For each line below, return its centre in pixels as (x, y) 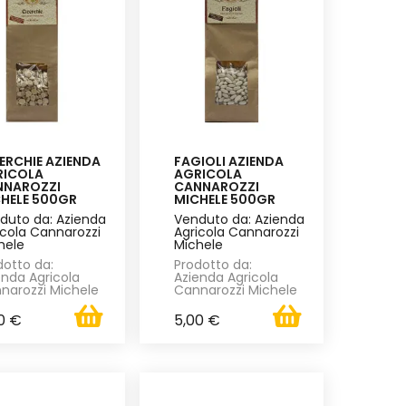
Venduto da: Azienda (239, 219)
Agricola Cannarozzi (236, 232)
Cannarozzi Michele (235, 290)
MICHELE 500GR (224, 199)
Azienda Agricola (226, 277)
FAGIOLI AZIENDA (228, 161)
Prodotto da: (213, 264)
